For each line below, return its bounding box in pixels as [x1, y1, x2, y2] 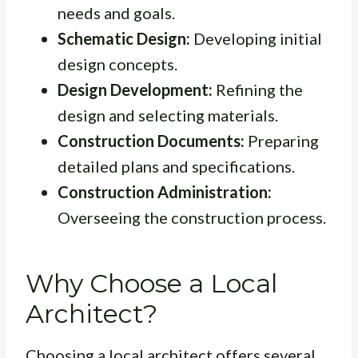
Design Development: [58, 80, 213, 100]
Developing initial [190, 29, 322, 49]
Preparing [245, 131, 319, 151]
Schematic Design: [58, 29, 190, 49]
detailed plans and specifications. [58, 157, 295, 177]
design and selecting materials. [58, 105, 278, 125]
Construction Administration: [58, 182, 272, 202]
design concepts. [58, 54, 177, 74]
